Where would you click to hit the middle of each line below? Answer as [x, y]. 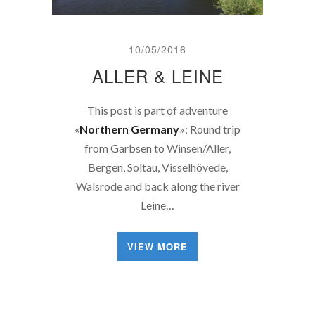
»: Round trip [210, 129]
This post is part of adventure [157, 110]
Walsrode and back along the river [157, 186]
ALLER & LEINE [157, 75]
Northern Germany [129, 129]
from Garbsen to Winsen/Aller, [157, 148]
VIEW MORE [157, 246]
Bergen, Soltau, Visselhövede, [157, 167]
